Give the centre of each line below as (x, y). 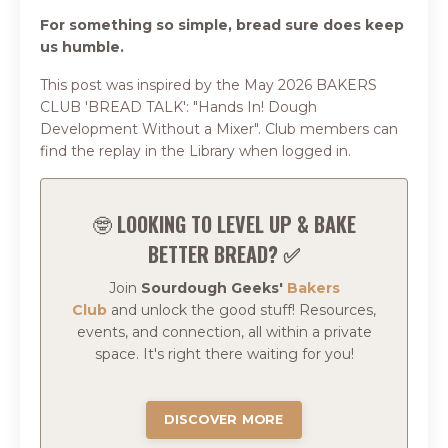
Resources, (335, 310)
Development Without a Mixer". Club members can (219, 129)
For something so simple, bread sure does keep (222, 25)
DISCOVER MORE (224, 420)
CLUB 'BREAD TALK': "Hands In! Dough (178, 107)
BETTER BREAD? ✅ (224, 254)
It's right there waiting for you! (248, 354)
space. (118, 354)
